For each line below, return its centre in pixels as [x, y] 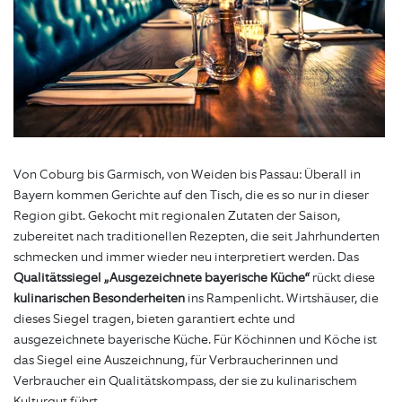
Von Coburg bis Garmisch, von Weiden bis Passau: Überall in [187, 175]
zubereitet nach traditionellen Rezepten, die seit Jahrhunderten [197, 237]
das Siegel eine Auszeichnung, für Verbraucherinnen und [176, 361]
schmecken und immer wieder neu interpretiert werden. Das [186, 258]
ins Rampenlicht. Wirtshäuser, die [282, 299]
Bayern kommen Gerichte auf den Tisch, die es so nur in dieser [191, 196]
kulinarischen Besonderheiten [99, 299]
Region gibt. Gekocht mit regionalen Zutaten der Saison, [177, 216]
